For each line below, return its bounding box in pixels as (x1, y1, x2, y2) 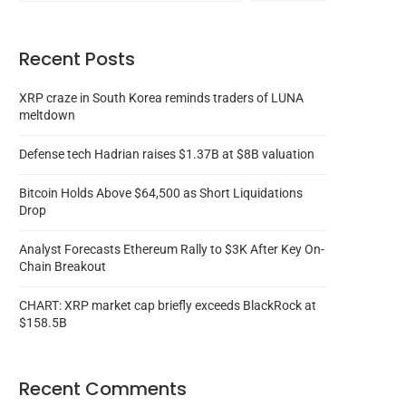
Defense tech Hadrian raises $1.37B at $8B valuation (19, 147, 314, 162)
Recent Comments (19, 376, 187, 402)
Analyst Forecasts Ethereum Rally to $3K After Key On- (19, 242, 324, 257)
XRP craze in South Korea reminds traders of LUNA (19, 91, 304, 106)
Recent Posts (19, 46, 135, 72)
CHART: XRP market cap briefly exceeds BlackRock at (19, 298, 316, 314)
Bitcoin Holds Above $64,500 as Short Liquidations (19, 186, 303, 201)
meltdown (19, 108, 75, 123)
